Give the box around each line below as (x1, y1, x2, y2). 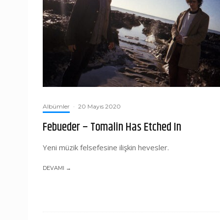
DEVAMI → (43, 165, 71, 171)
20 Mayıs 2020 (78, 103, 121, 110)
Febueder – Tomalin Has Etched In (43, 118, 181, 136)
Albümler (43, 103, 70, 110)
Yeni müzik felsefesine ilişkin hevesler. (43, 142, 169, 152)
